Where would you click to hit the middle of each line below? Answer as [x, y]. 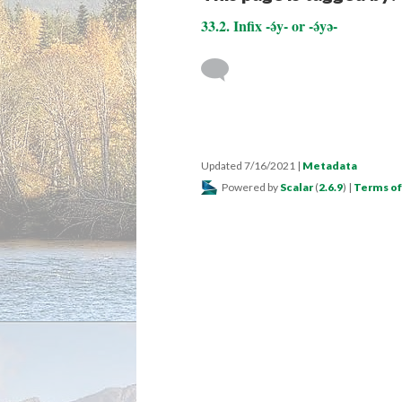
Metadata [330, 166]
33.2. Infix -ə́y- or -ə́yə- [269, 26]
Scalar [297, 187]
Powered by [250, 187]
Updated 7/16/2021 [249, 166]
